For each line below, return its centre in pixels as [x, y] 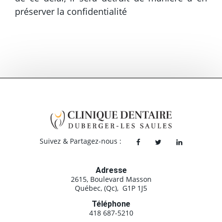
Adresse [111, 170]
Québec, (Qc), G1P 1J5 [111, 188]
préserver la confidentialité [71, 12]
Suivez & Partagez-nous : [81, 141]
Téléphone [111, 204]
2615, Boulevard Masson [111, 179]
